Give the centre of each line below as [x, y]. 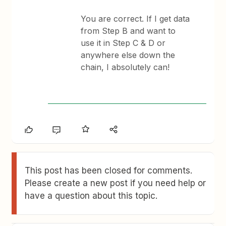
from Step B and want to [128, 31]
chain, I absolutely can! [125, 67]
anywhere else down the [128, 55]
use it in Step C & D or [123, 43]
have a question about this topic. [91, 196]
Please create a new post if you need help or [116, 183]
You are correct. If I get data [135, 19]
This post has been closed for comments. [109, 171]
